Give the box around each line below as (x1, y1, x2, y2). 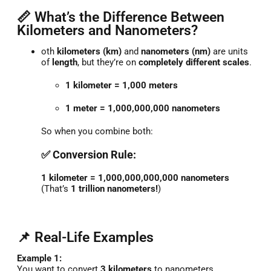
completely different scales (139, 57, 249, 68)
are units (211, 46, 248, 57)
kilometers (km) (57, 46, 122, 57)
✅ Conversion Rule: (41, 149, 136, 161)
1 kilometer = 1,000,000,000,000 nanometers (41, 172, 229, 183)
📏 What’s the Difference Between (17, 9, 224, 25)
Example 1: (17, 252, 62, 264)
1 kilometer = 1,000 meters (65, 80, 178, 91)
